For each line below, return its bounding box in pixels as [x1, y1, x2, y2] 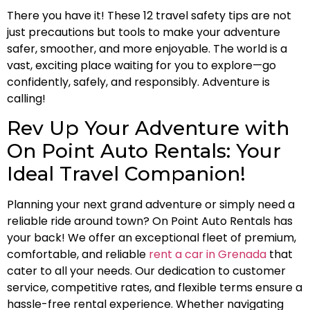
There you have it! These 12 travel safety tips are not [7, 7, 291, 24]
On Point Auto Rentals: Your [7, 139, 281, 163]
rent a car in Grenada [149, 246, 266, 263]
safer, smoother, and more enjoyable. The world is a [7, 40, 287, 57]
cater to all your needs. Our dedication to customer [7, 263, 286, 280]
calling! [7, 90, 46, 107]
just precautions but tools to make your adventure [7, 24, 280, 40]
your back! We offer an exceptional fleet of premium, [7, 230, 296, 246]
